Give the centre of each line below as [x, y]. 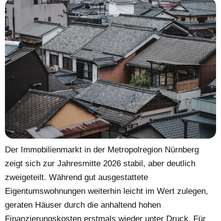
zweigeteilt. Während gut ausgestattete [76, 177]
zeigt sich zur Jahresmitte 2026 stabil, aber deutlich [100, 163]
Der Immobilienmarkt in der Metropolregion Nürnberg [102, 149]
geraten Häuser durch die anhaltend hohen [83, 205]
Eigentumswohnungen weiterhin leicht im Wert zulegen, [107, 191]
